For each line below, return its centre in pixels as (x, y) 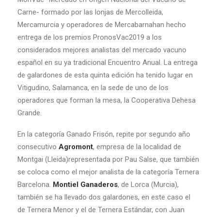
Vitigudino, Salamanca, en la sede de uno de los (93, 88)
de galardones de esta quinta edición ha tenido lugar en (105, 75)
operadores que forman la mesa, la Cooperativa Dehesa (107, 100)
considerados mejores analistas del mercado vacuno (102, 50)
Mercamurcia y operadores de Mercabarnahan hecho (102, 25)
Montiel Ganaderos (85, 185)
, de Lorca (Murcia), (148, 185)
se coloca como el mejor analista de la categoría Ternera (108, 172)
